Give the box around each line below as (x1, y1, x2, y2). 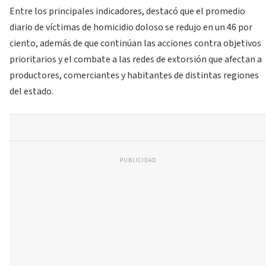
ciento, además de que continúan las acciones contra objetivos (9, 37, 261, 50)
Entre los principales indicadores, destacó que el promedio (9, 5, 245, 18)
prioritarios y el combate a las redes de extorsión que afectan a (9, 53, 262, 66)
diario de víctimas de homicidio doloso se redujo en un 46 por (9, 21, 252, 34)
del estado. (9, 85, 53, 99)
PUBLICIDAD (119, 156, 156, 165)
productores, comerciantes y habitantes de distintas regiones (9, 69, 259, 83)
